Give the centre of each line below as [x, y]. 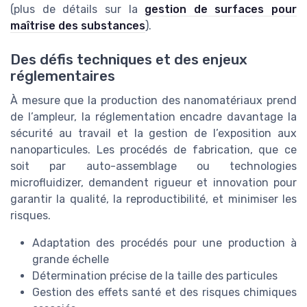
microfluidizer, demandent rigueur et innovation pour [153, 182]
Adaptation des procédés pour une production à [164, 243]
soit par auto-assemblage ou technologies [153, 166]
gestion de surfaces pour [221, 10]
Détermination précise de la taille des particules [155, 275]
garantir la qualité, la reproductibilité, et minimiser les [153, 199]
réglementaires [63, 76]
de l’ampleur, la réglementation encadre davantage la [153, 116]
